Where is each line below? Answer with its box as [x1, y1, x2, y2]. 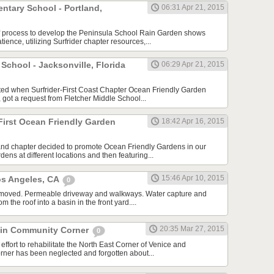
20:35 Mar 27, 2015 [160, 224, 224, 234]
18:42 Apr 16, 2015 [161, 117, 224, 126]
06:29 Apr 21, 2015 [161, 60, 224, 69]
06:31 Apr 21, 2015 [161, 3, 224, 12]
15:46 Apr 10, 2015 [161, 174, 224, 183]
